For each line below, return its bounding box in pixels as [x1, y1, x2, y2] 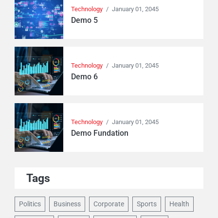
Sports [137, 200, 157, 208]
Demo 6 [71, 72, 98, 82]
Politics [19, 200, 41, 208]
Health [169, 200, 189, 208]
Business [54, 200, 81, 208]
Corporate [93, 200, 124, 208]
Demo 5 [71, 16, 98, 25]
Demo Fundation [71, 128, 128, 138]
